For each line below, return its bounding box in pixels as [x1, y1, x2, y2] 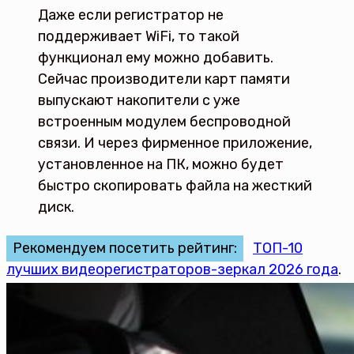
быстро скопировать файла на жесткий [38, 177, 312, 194]
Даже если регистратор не [38, 6, 224, 24]
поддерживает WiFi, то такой [38, 28, 239, 45]
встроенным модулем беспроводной [38, 113, 291, 130]
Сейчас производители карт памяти [38, 70, 290, 88]
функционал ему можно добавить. [38, 49, 273, 66]
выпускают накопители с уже [38, 92, 240, 109]
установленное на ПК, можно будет [38, 156, 284, 173]
